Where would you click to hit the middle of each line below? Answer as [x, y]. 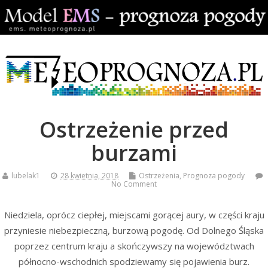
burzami [134, 153]
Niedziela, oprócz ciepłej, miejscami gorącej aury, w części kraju [134, 214]
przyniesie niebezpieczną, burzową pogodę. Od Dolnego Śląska [134, 230]
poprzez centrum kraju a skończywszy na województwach [134, 246]
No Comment [134, 184]
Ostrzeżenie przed [134, 130]
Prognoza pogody [214, 176]
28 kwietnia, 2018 [89, 176]
